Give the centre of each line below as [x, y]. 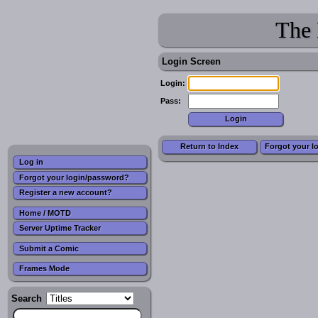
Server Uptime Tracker [60, 228]
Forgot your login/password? [74, 177]
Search [28, 298]
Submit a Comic [49, 248]
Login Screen [191, 61]
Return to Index [209, 146]
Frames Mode [44, 268]
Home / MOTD [45, 213]
